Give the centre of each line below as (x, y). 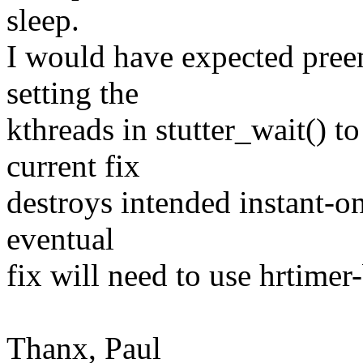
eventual (60, 239)
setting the (73, 93)
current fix (73, 166)
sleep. (43, 20)
